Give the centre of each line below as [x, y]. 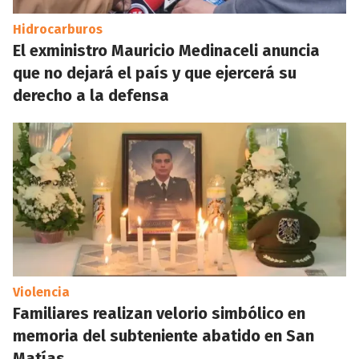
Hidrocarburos [58, 29]
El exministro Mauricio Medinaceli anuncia [166, 50]
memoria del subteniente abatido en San [163, 336]
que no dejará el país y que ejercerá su [155, 73]
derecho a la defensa [91, 95]
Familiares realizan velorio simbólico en [159, 313]
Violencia [41, 292]
